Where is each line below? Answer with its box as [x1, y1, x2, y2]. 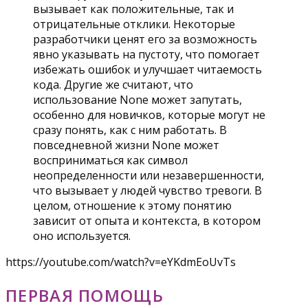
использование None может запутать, [33, 92, 242, 108]
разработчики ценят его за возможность [33, 32, 257, 47]
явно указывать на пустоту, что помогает [33, 47, 260, 63]
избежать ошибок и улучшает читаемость [33, 62, 262, 78]
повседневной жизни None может [33, 137, 219, 153]
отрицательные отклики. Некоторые [33, 16, 235, 32]
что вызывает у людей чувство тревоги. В [33, 183, 262, 199]
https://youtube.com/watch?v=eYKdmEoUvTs [5, 254, 236, 270]
